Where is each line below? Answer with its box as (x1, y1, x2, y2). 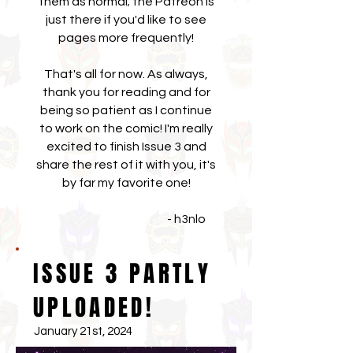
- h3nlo (46, 213, 206, 225)
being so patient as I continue (40, 104, 212, 117)
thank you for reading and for (42, 86, 210, 98)
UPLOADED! (33, 291, 155, 325)
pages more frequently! (58, 32, 194, 44)
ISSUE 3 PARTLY (33, 257, 211, 291)
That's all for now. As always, (44, 68, 208, 80)
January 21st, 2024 (34, 325, 132, 337)
